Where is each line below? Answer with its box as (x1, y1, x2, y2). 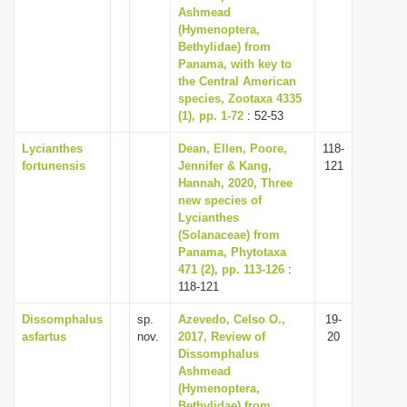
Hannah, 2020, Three (178, 176, 293, 190)
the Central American (178, 74, 296, 88)
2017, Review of (178, 330, 265, 343)
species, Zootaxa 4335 (178, 92, 302, 105)
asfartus (22, 330, 66, 343)
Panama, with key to (178, 57, 292, 71)
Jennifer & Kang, (178, 159, 272, 173)
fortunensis (22, 159, 85, 173)
